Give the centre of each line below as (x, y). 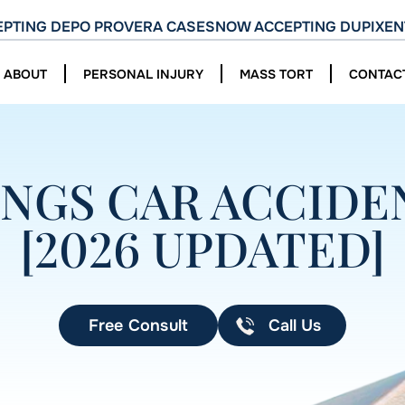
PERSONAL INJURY (143, 74)
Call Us (295, 325)
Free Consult (138, 325)
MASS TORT (276, 74)
